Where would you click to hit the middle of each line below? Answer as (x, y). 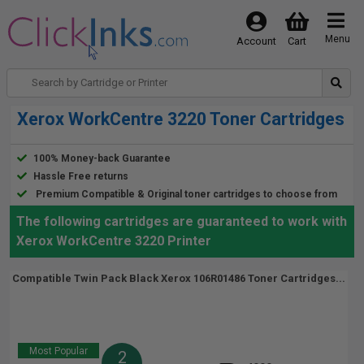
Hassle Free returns (81, 176)
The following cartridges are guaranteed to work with (182, 221)
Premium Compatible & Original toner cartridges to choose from (186, 194)
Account (256, 41)
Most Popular (58, 351)
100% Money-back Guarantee (102, 158)
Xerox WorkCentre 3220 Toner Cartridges (181, 119)
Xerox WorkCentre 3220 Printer (114, 241)
